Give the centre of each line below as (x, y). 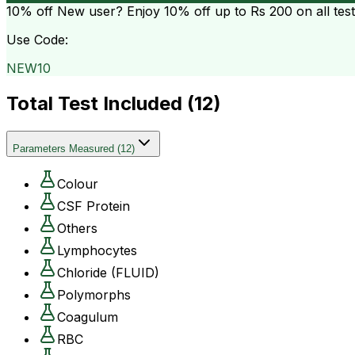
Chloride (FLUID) (108, 272)
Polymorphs (94, 294)
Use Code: (37, 39)
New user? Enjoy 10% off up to (152, 11)
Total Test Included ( (100, 103)
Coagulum (88, 317)
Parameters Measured (63, 148)
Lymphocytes (97, 250)
